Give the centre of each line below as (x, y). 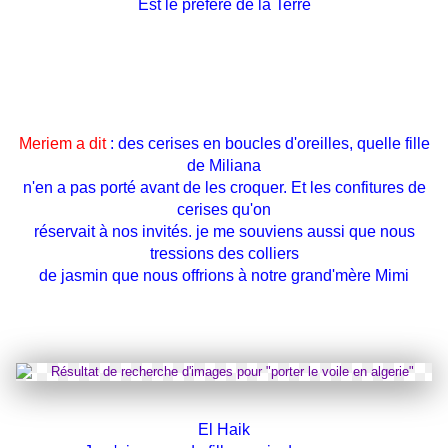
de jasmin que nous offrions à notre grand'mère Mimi (224, 276)
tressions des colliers (224, 254)
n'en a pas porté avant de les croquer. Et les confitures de (224, 188)
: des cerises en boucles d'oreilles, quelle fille (267, 144)
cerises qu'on (224, 210)
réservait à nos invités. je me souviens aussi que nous (224, 232)
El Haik (224, 430)
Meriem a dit (62, 144)
